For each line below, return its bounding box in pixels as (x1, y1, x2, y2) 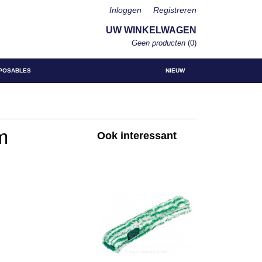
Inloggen (109, 5, 142, 15)
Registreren (153, 5, 196, 15)
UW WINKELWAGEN (106, 25, 196, 35)
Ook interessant (97, 130, 177, 142)
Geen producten (132, 39, 188, 47)
